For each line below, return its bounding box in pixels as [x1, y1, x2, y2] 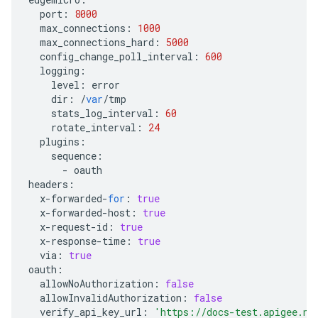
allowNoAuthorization [40, 277, 153, 290]
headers [28, 177, 68, 191]
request [51, 220, 91, 234]
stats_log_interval [51, 106, 153, 120]
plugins [40, 135, 79, 148]
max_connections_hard [40, 35, 154, 49]
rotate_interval [51, 121, 136, 134]
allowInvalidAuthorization [40, 291, 182, 305]
